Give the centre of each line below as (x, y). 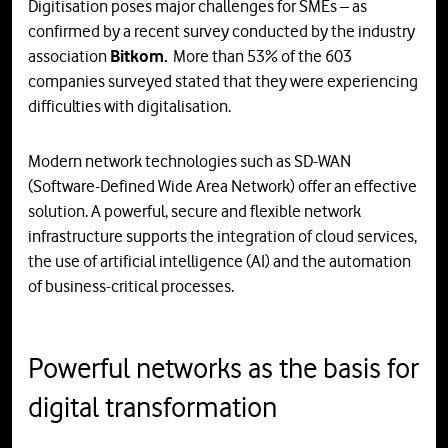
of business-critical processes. (131, 286)
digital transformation (152, 407)
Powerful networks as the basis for (223, 368)
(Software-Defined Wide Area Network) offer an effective (222, 186)
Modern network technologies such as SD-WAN (189, 161)
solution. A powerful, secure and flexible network (194, 211)
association (69, 56)
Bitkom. (139, 56)
